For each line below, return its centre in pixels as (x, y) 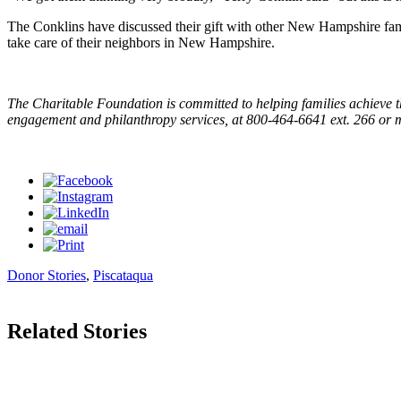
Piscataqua (123, 275)
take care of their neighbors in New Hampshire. (141, 42)
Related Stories (77, 331)
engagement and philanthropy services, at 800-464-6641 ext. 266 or (201, 119)
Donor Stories (47, 275)
